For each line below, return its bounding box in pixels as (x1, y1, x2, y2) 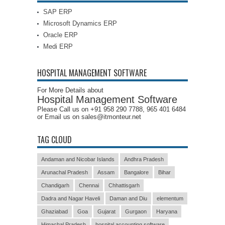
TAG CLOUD (37, 134, 72, 146)
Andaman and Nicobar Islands (41, 156, 115, 162)
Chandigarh (41, 182, 69, 188)
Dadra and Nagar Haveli (41, 195, 100, 201)
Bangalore (124, 169, 149, 175)
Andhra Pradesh (124, 156, 164, 162)
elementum (157, 195, 183, 201)
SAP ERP (43, 8, 72, 16)
